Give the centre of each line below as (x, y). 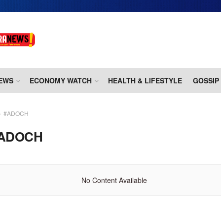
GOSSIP (206, 81)
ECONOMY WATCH (61, 81)
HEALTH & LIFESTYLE (145, 81)
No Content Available (114, 180)
